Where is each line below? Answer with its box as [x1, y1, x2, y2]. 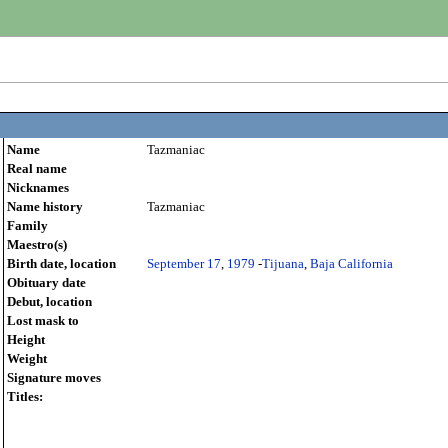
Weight [6, 352, 47, 367]
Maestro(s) [6, 238, 67, 253]
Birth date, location [6, 257, 116, 272]
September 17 [146, 257, 221, 272]
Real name [6, 162, 67, 177]
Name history [6, 200, 83, 215]
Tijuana [261, 257, 304, 272]
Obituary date [6, 276, 86, 291]
